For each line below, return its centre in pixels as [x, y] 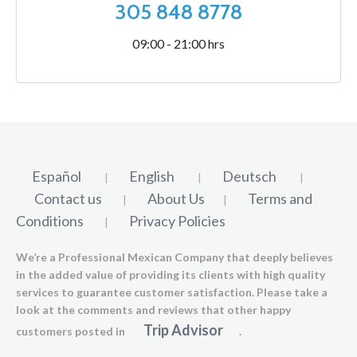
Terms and [280, 198]
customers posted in [72, 331]
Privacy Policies [177, 220]
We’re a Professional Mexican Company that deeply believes [175, 257]
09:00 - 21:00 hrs [178, 44]
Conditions [50, 220]
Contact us [68, 198]
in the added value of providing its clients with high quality [171, 274]
